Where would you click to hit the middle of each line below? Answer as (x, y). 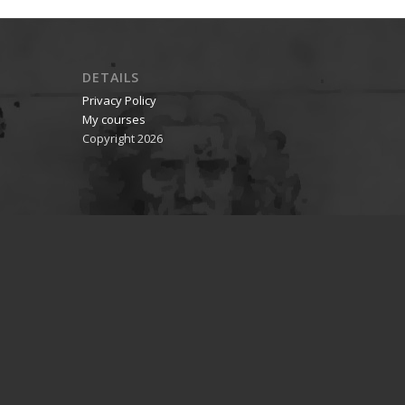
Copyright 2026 (122, 139)
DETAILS (110, 78)
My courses (113, 120)
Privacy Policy (119, 101)
